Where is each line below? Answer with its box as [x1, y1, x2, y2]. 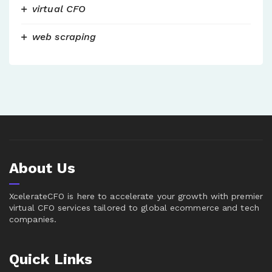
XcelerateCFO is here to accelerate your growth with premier [9, 191, 263, 201]
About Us [9, 159, 75, 177]
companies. [9, 214, 56, 224]
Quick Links [9, 250, 93, 268]
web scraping [32, 30, 97, 42]
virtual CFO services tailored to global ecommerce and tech [9, 202, 259, 212]
